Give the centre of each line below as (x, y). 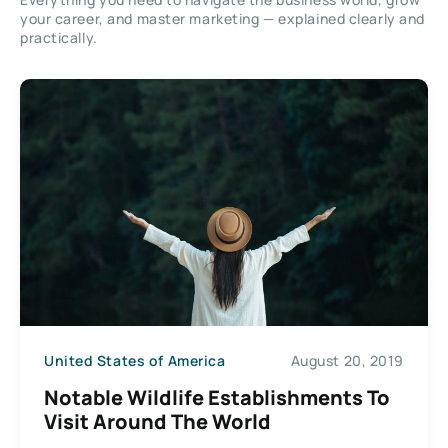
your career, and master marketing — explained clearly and (222, 18)
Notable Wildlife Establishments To (217, 398)
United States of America (135, 360)
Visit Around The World (157, 422)
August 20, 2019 (347, 360)
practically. (59, 37)
